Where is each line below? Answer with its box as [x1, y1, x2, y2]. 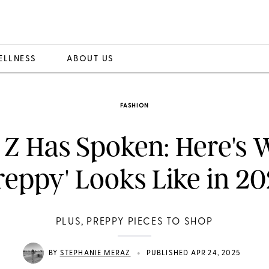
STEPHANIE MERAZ [59, 249, 131, 257]
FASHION [120, 103, 149, 109]
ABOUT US [66, 54, 114, 64]
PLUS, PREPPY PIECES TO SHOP [55, 217, 214, 227]
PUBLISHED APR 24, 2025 [146, 249, 240, 257]
